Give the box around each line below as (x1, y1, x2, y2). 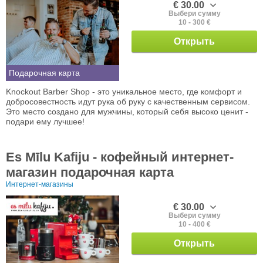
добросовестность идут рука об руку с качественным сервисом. (6, 97, 250, 107)
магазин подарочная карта (6, 165, 174, 180)
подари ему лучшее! (6, 117, 85, 127)
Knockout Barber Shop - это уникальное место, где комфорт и (6, 87, 242, 97)
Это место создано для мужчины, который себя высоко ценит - (6, 107, 248, 117)
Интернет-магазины (6, 180, 73, 189)
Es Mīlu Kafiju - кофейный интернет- (6, 150, 234, 165)
